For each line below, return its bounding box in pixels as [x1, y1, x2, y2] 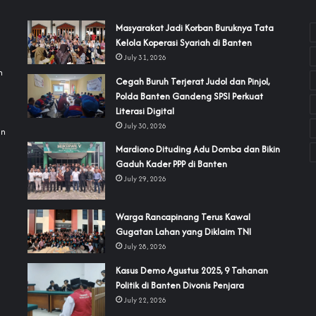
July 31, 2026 [123, 52, 166, 63]
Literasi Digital [115, 104, 174, 118]
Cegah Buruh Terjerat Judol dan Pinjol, [115, 74, 269, 88]
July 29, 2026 [123, 173, 166, 184]
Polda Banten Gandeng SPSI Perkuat [115, 89, 263, 103]
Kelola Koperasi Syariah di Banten [115, 36, 252, 50]
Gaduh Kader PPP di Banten [115, 157, 227, 171]
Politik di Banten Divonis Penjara [115, 279, 244, 293]
